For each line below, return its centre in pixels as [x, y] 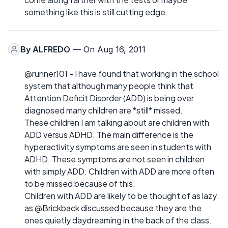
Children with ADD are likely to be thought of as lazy [121, 195]
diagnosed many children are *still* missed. [104, 110]
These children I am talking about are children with [117, 122]
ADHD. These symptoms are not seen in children [115, 159]
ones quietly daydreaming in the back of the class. [118, 220]
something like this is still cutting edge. [96, 12]
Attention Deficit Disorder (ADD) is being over [109, 98]
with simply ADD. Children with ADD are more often [119, 171]
